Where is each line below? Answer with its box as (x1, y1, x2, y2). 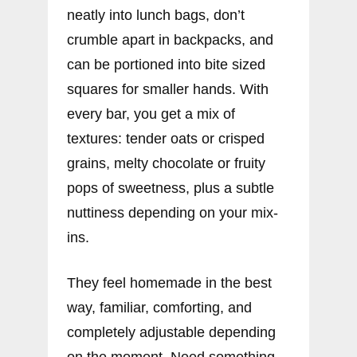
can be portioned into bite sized (67, 57, 265, 73)
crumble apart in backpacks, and (67, 32, 273, 49)
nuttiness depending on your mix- (67, 205, 278, 222)
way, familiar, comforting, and (67, 300, 252, 316)
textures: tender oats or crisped (67, 131, 265, 147)
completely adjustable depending (67, 324, 276, 341)
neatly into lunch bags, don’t (67, 7, 245, 24)
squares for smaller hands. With (67, 81, 269, 98)
